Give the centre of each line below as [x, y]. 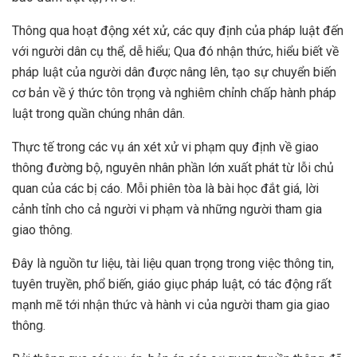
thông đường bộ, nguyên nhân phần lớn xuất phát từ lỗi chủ [173, 168]
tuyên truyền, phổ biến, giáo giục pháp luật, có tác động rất [172, 284]
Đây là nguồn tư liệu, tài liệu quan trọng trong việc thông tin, [173, 264]
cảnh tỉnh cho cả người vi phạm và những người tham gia [167, 210]
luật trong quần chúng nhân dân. [98, 114]
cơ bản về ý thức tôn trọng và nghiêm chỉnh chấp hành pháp [174, 93]
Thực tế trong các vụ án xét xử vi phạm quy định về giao [165, 147]
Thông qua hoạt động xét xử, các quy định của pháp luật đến [178, 31]
